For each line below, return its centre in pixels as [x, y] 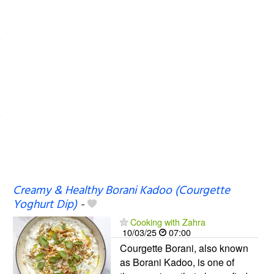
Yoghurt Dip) [45, 205]
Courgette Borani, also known [184, 248]
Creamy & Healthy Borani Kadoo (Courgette [121, 191]
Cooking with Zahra [168, 221]
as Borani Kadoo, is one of [177, 262]
